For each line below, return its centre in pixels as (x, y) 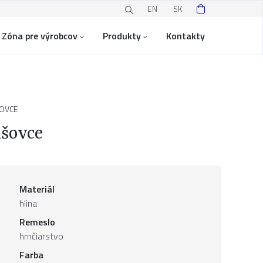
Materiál (37, 189)
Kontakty (186, 36)
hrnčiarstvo (41, 236)
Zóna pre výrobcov (40, 36)
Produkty (122, 36)
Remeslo (37, 222)
